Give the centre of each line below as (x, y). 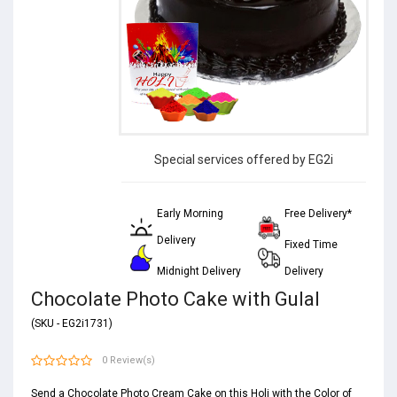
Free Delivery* (318, 214)
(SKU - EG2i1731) (72, 323)
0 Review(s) (128, 360)
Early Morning (190, 214)
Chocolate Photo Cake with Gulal (175, 299)
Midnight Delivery (198, 271)
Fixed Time (311, 245)
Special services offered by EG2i (244, 160)
